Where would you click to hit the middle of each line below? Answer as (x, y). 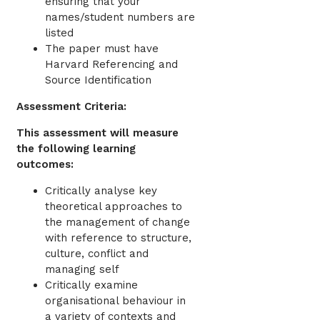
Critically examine (91, 285)
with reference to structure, (118, 238)
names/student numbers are (120, 17)
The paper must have (102, 49)
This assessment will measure (97, 133)
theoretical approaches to (114, 207)
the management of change (117, 222)
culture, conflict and (97, 254)
